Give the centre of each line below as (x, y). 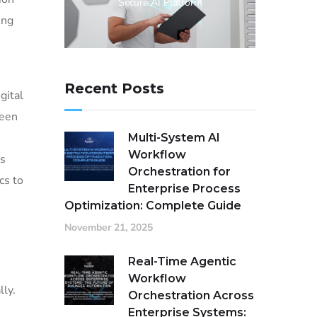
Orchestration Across (191, 296)
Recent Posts (114, 89)
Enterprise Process (184, 189)
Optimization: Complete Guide (153, 206)
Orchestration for (179, 172)
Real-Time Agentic (182, 262)
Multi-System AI (174, 138)
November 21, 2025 (109, 228)
